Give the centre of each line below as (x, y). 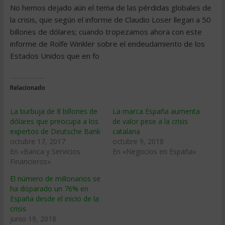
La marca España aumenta (156, 111)
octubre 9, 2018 (138, 141)
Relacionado (27, 88)
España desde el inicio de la (54, 199)
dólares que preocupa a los (54, 121)
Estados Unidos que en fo (54, 56)
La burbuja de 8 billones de (53, 111)
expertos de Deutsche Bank (55, 131)
